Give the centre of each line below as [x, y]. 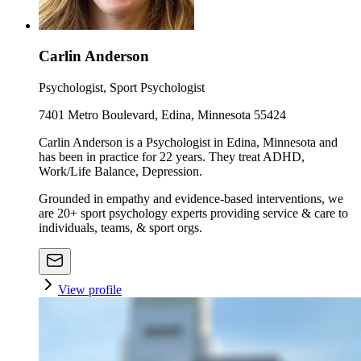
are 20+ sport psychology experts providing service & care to [193, 213]
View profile [90, 290]
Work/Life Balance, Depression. [120, 171]
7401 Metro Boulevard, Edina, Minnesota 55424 [162, 115]
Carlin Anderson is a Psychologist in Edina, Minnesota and [188, 142]
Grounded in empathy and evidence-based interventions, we [191, 199]
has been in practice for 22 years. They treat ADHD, [172, 157]
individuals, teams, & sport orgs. [120, 228]
